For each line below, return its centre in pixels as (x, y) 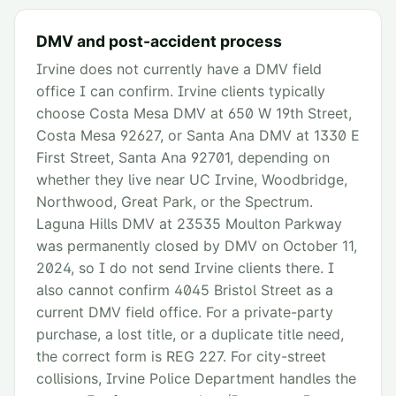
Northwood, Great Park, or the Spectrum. (175, 202)
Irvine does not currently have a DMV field (179, 69)
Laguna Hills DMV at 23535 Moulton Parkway (189, 224)
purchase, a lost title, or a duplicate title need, (190, 335)
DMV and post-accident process (159, 42)
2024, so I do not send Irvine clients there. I (185, 268)
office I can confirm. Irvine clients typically (181, 91)
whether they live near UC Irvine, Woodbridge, (192, 180)
